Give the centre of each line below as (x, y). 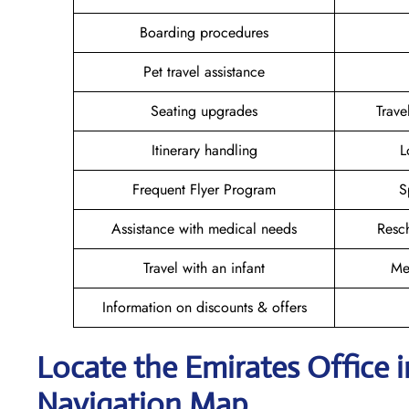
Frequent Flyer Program (204, 189)
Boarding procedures (204, 32)
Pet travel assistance (204, 71)
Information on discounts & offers (204, 307)
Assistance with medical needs (204, 228)
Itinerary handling (204, 150)
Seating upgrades (204, 110)
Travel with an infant (204, 267)
